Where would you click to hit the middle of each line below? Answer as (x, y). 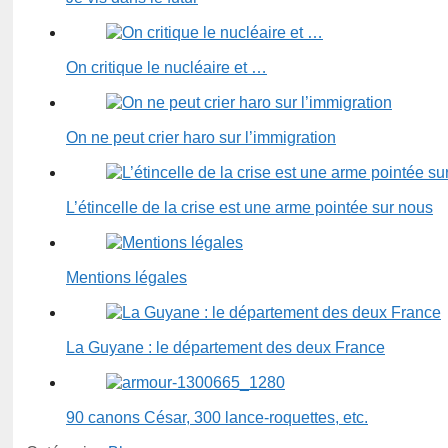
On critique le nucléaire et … (166, 68)
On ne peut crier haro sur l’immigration (201, 138)
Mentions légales (126, 278)
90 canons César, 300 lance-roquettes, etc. (217, 418)
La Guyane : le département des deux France (225, 348)
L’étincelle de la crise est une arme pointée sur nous (249, 208)
